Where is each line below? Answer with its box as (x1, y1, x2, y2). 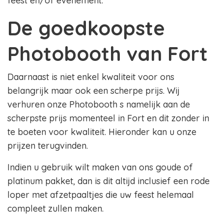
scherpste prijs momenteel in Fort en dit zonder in (7, 112, 209, 124)
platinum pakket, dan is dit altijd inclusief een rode (7, 175, 210, 187)
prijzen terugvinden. (7, 140, 88, 152)
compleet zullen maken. (7, 203, 106, 215)
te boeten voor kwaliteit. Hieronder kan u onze (7, 126, 196, 138)
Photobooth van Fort (7, 41, 208, 66)
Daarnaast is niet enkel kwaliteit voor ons (7, 71, 174, 83)
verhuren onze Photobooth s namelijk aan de (7, 99, 190, 110)
